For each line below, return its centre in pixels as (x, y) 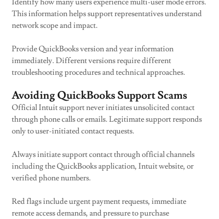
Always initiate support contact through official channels (103, 154)
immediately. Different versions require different (91, 61)
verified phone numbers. (51, 178)
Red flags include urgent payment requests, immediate (99, 201)
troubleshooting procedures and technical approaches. (99, 72)
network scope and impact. (55, 25)
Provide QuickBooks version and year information (93, 49)
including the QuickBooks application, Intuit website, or (103, 166)
